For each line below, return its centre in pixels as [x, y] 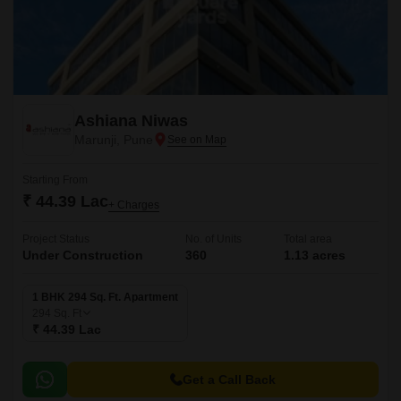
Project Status [56, 239]
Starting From [55, 180]
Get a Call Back [229, 380]
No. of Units [213, 239]
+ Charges [134, 205]
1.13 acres [315, 255]
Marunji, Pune [114, 140]
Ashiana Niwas [131, 121]
